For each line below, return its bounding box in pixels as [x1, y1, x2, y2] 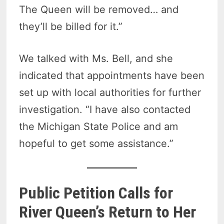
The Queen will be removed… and [19, 3, 179, 16]
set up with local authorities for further [19, 86, 201, 99]
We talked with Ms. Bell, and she [19, 52, 173, 65]
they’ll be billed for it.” [19, 20, 123, 33]
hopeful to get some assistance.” [19, 137, 174, 150]
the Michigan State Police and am [19, 120, 178, 133]
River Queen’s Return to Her [19, 202, 196, 222]
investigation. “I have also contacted [19, 103, 191, 116]
